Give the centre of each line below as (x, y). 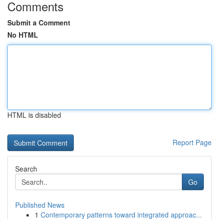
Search (26, 169)
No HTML (23, 35)
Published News (40, 205)
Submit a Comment (39, 22)
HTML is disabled (34, 115)
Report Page (192, 142)
